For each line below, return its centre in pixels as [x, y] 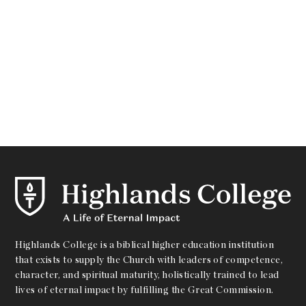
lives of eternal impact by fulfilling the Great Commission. [144, 290]
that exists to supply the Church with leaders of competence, [149, 260]
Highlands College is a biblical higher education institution [145, 245]
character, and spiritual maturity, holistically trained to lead [147, 275]
